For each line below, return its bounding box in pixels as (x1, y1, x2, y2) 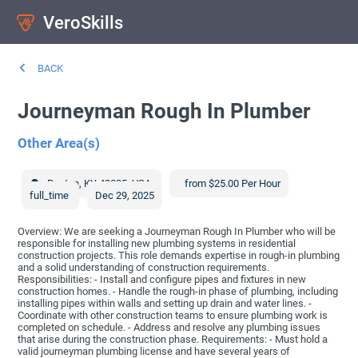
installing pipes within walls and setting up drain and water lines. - (18, 297, 312, 310)
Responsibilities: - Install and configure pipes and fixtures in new (18, 273, 307, 286)
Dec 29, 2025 (95, 189, 155, 202)
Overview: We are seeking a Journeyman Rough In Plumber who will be (18, 225, 336, 238)
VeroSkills (43, 11, 124, 33)
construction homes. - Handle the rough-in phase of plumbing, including (18, 285, 339, 298)
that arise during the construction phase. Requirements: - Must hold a (18, 333, 328, 346)
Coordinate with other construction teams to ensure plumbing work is (18, 309, 328, 322)
